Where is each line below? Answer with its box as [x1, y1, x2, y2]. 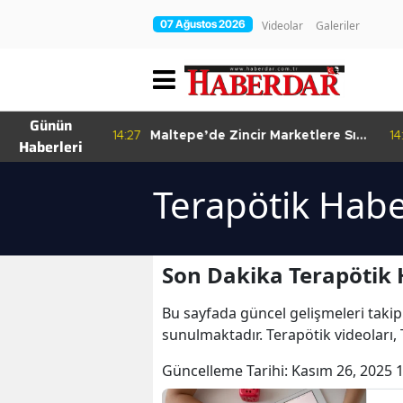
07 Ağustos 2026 [160, 17, 246, 31]
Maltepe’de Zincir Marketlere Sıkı [148, 130, 364, 143]
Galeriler [316, 18, 360, 33]
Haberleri [18, 135, 83, 158]
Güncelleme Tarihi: [162, 360, 291, 381]
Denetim [148, 148, 204, 162]
